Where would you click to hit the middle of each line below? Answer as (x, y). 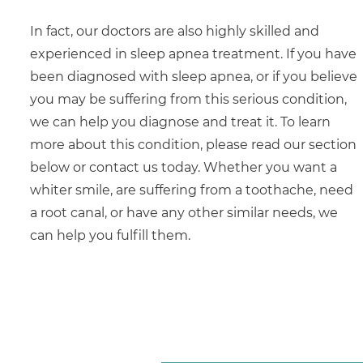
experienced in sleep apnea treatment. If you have (193, 54)
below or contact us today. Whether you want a (183, 168)
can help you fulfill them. (110, 236)
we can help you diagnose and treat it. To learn (180, 122)
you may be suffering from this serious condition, (188, 100)
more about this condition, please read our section (193, 145)
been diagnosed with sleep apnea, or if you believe (193, 77)
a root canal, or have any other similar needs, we (184, 213)
